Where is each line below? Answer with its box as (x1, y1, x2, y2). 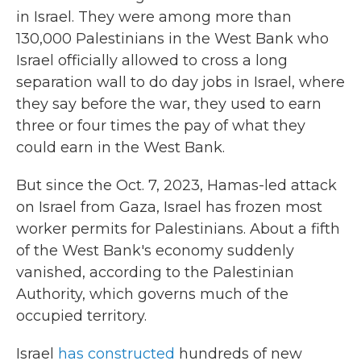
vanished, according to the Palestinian (16, 263, 294, 281)
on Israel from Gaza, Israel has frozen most (16, 198, 322, 216)
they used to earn (194, 95, 322, 113)
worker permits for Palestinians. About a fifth (16, 220, 340, 238)
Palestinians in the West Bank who (76, 30, 329, 48)
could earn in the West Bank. (16, 139, 225, 156)
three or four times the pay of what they (16, 117, 305, 135)
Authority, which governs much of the (16, 285, 288, 303)
